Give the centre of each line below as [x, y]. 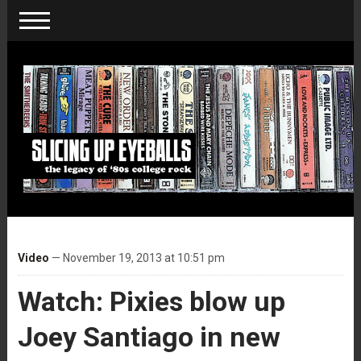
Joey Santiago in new [149, 336]
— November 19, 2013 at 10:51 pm [137, 257]
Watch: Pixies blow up [151, 301]
